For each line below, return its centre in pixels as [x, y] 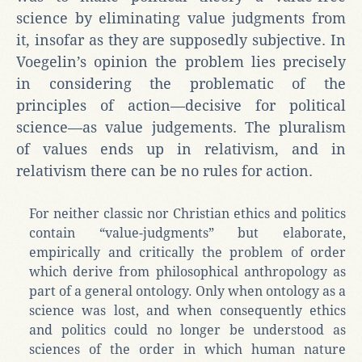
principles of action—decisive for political [181, 105]
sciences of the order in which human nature [187, 349]
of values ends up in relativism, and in [181, 149]
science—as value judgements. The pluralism [181, 127]
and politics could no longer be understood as [187, 330]
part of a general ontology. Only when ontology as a [187, 291]
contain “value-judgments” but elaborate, [187, 233]
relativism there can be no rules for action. [164, 170]
